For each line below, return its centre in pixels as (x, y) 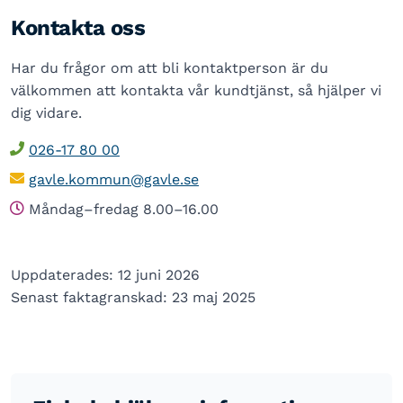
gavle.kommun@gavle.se (114, 179)
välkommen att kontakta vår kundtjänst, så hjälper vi (196, 90)
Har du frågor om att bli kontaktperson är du (170, 68)
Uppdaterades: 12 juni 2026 (105, 275)
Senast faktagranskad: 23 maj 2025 (133, 297)
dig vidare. (46, 113)
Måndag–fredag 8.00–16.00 (124, 209)
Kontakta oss (78, 28)
